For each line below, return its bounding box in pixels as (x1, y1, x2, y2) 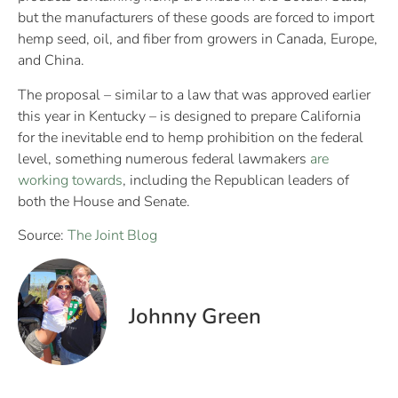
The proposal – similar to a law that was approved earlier (18, 84, 370, 105)
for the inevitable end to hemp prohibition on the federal (18, 127, 363, 147)
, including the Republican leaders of (123, 170, 349, 190)
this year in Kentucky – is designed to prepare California (18, 106, 361, 126)
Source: (18, 225, 68, 245)
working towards (18, 170, 123, 190)
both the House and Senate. (18, 191, 190, 211)
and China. (18, 51, 84, 71)
